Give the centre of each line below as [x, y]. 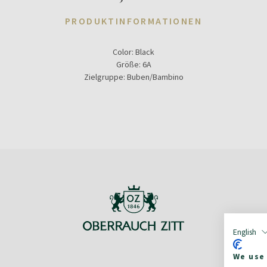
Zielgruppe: [104, 77]
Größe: [128, 64]
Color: [123, 52]
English [245, 232]
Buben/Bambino [155, 77]
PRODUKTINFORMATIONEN [133, 21]
